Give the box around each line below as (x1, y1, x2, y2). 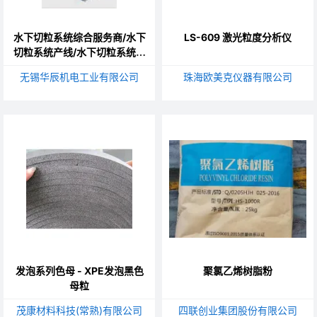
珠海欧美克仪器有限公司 (183, 71, 292, 83)
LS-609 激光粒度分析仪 (184, 31, 292, 44)
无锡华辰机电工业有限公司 (20, 71, 139, 83)
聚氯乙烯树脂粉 (203, 265, 272, 277)
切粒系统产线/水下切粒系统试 (13, 46, 146, 59)
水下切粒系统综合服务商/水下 (13, 31, 146, 44)
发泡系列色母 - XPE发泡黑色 (15, 265, 144, 277)
